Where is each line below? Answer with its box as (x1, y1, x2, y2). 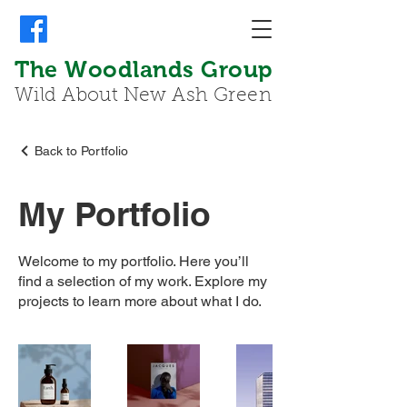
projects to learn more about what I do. (18, 293, 262, 310)
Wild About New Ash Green (15, 86, 273, 105)
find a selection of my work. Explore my (18, 273, 267, 290)
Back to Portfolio (35, 144, 128, 158)
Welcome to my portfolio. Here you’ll (18, 253, 249, 270)
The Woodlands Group (15, 56, 273, 82)
